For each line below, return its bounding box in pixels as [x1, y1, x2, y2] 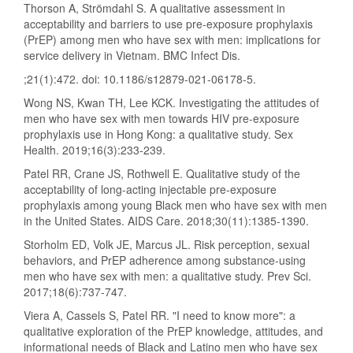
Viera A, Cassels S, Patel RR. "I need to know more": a [24, 307, 295, 324]
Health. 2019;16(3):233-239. [24, 142, 165, 158]
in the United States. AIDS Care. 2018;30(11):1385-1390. [24, 213, 309, 229]
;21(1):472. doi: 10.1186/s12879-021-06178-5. [24, 71, 256, 87]
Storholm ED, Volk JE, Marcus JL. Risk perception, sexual [24, 236, 310, 253]
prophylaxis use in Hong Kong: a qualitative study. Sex [24, 126, 293, 143]
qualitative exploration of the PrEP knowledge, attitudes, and [24, 323, 323, 340]
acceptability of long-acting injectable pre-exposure [24, 181, 277, 198]
